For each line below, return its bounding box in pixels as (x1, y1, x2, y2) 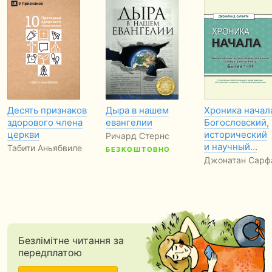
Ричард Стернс (106, 131, 169, 141)
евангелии (106, 117, 152, 128)
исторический (204, 129, 267, 140)
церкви (7, 129, 39, 140)
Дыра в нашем (106, 104, 169, 116)
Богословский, (204, 117, 269, 128)
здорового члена (7, 117, 83, 128)
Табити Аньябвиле (7, 143, 82, 153)
